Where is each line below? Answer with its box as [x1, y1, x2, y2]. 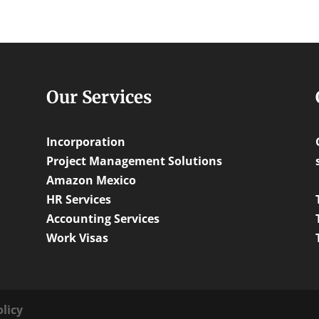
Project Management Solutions [46, 152, 222, 169]
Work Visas [46, 229, 108, 246]
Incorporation [46, 133, 125, 150]
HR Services [46, 191, 111, 207]
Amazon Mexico [46, 172, 136, 188]
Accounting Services [46, 210, 159, 226]
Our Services [46, 85, 152, 108]
